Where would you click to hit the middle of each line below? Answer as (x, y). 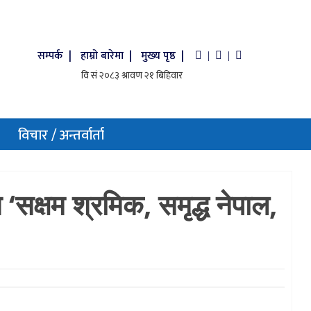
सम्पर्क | (56, 56)
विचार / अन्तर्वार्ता (61, 135)
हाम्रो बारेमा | (108, 56)
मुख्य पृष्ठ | (167, 56)
